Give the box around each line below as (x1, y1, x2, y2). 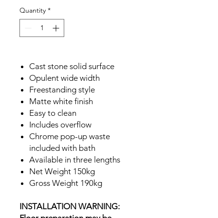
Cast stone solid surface (29, 61, 114, 71)
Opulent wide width (29, 73, 100, 83)
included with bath (29, 143, 95, 153)
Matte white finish (29, 96, 93, 106)
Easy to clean (29, 108, 76, 118)
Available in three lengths (29, 155, 120, 164)
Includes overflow (29, 120, 91, 129)
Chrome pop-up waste (29, 131, 110, 141)
